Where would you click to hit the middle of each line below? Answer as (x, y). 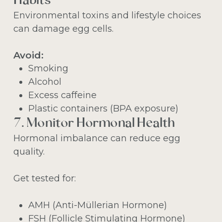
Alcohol (45, 82)
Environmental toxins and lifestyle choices (107, 15)
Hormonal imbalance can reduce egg (97, 138)
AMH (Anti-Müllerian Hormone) (97, 205)
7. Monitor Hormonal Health (94, 123)
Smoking (48, 68)
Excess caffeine (62, 95)
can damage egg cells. (63, 28)
